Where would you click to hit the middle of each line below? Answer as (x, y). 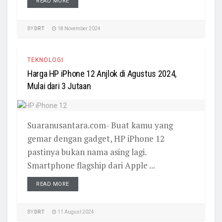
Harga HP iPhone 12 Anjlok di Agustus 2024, (102, 74)
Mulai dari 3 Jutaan (59, 86)
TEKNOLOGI (45, 60)
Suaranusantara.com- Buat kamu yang (100, 125)
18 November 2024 (79, 29)
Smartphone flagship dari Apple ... (91, 166)
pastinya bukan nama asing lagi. (87, 152)
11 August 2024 (75, 212)
